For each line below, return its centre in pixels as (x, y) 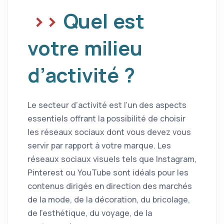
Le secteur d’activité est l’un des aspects (107, 105)
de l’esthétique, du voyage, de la (90, 213)
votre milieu (85, 47)
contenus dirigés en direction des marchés (110, 186)
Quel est (104, 20)
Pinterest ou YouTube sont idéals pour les (108, 172)
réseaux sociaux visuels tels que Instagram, (112, 159)
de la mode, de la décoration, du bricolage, (109, 199)
